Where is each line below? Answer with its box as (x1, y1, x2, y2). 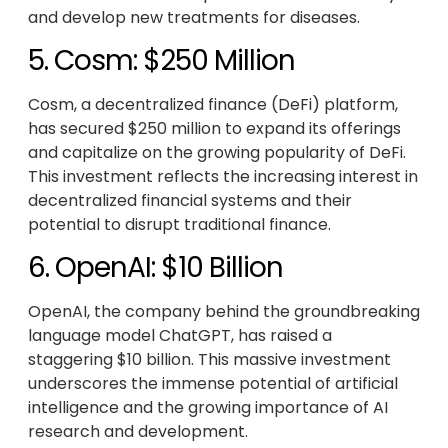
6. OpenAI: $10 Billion (28, 248, 283, 288)
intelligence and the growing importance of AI (28, 396, 388, 420)
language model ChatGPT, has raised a (28, 324, 332, 348)
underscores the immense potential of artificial (28, 372, 398, 396)
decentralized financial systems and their (28, 188, 352, 212)
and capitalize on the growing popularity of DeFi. (28, 140, 406, 164)
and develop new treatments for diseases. (28, 5, 360, 29)
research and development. (28, 420, 248, 444)
